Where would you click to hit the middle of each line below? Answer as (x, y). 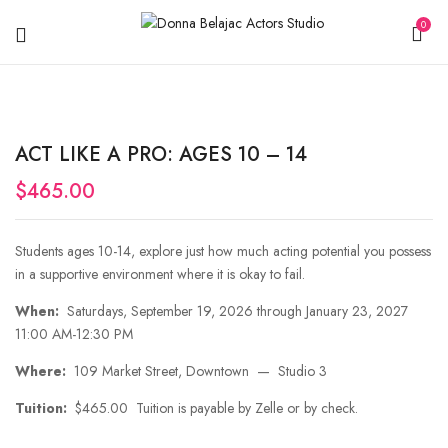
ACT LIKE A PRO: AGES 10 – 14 (161, 154)
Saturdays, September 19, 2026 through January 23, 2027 (235, 311)
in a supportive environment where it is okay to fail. (160, 274)
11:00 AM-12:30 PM (74, 334)
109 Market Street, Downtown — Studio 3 (196, 371)
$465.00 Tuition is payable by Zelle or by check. (212, 408)
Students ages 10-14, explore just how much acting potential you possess (223, 251)
